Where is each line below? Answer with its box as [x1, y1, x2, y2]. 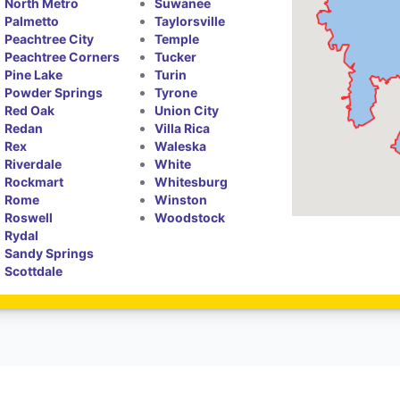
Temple [154, 30, 199, 46]
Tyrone [154, 84, 197, 100]
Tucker [154, 48, 196, 64]
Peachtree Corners [4, 48, 121, 64]
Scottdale [4, 262, 63, 279]
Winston [154, 191, 207, 207]
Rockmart [4, 173, 64, 189]
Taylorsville [154, 12, 225, 29]
